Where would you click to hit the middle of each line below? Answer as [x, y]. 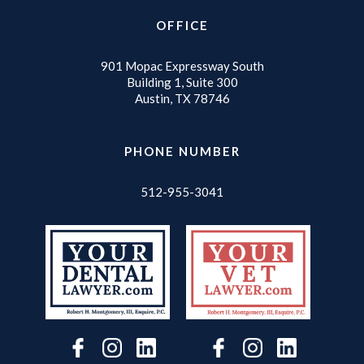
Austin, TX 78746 [182, 99]
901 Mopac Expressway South [182, 66]
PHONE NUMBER [182, 152]
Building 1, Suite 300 [182, 82]
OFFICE [182, 26]
